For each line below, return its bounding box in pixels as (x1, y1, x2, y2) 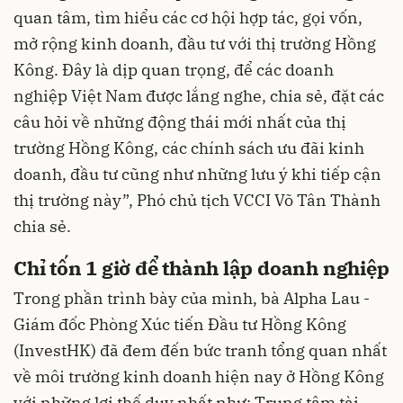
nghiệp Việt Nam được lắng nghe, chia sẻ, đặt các (13, 85, 384, 106)
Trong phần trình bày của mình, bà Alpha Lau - (13, 288, 370, 309)
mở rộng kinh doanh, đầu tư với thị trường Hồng (13, 32, 376, 54)
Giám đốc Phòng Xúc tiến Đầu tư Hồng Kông (13, 314, 346, 336)
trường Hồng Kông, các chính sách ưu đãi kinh (13, 137, 364, 158)
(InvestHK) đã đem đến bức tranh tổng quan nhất (13, 340, 387, 362)
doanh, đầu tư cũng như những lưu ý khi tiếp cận (13, 163, 381, 184)
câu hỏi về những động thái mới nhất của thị (13, 111, 346, 132)
